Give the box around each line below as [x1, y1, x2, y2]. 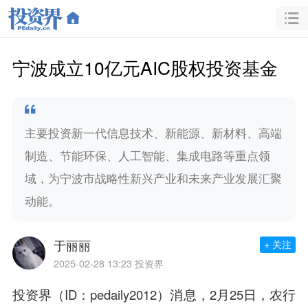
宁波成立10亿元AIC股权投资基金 [12, 54, 278, 80]
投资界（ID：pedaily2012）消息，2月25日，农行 [12, 285, 296, 304]
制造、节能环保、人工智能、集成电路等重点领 [24, 146, 270, 164]
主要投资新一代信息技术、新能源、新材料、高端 [24, 124, 282, 141]
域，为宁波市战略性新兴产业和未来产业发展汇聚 [24, 169, 282, 186]
